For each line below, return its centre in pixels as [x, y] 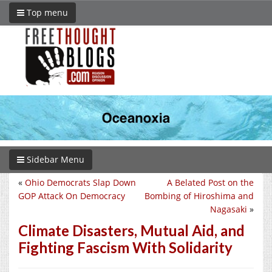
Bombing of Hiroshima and [199, 195]
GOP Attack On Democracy [72, 195]
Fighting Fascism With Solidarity [125, 247]
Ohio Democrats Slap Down [80, 182]
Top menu [46, 12]
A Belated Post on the [210, 182]
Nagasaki [229, 209]
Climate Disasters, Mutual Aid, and [131, 230]
